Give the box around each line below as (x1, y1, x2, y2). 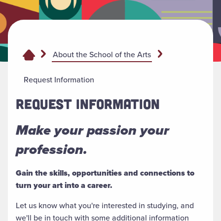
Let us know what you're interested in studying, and (16, 200, 194, 211)
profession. (16, 139, 87, 160)
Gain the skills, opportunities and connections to (16, 167, 194, 179)
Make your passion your (16, 120, 169, 141)
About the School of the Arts (52, 49, 151, 60)
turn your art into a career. (16, 180, 114, 191)
